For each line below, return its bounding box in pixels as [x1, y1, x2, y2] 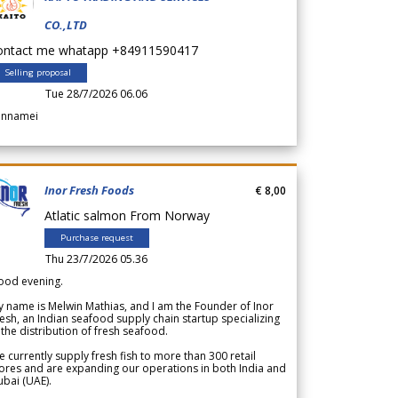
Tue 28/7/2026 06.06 [45, 85, 147, 101]
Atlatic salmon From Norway [44, 206, 217, 224]
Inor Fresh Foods [44, 181, 134, 198]
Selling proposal [5, 66, 71, 78]
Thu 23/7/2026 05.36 [45, 251, 147, 267]
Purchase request [60, 231, 133, 243]
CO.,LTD [44, 16, 87, 33]
